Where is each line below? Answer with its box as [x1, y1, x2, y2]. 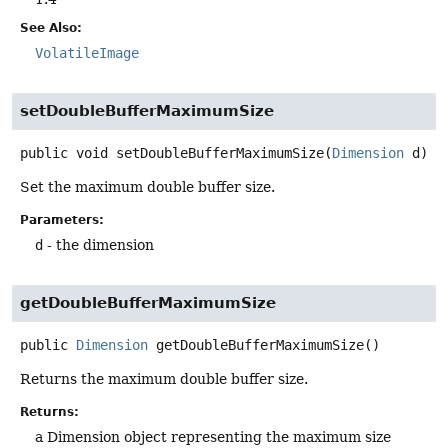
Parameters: [20, 212, 104, 227]
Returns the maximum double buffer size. [20, 371, 308, 388]
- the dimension [43, 236, 154, 253]
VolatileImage [35, 44, 139, 61]
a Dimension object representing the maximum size [35, 429, 391, 446]
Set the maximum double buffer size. [20, 178, 275, 195]
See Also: [20, 20, 82, 35]
